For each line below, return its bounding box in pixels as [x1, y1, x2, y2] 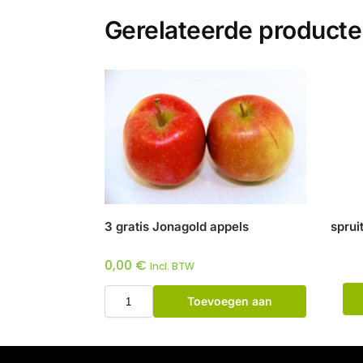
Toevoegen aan [186, 294, 272, 309]
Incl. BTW [149, 259, 194, 274]
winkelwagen [192, 327, 267, 341]
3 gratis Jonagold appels [104, 219, 249, 235]
